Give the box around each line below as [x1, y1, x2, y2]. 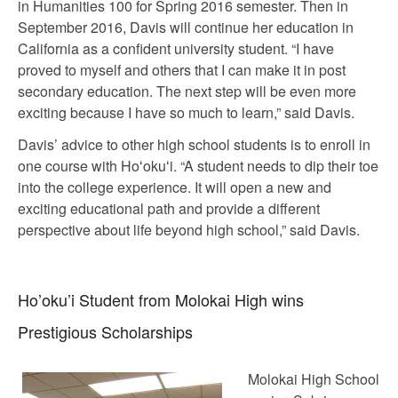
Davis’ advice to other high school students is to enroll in [18, 134, 370, 155]
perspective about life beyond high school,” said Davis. [18, 219, 360, 240]
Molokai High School [248, 369, 379, 389]
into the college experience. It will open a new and [18, 177, 331, 197]
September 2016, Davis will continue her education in [18, 17, 354, 37]
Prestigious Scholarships [18, 320, 193, 343]
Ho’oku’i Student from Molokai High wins [18, 288, 304, 311]
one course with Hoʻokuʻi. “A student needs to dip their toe [18, 155, 378, 176]
